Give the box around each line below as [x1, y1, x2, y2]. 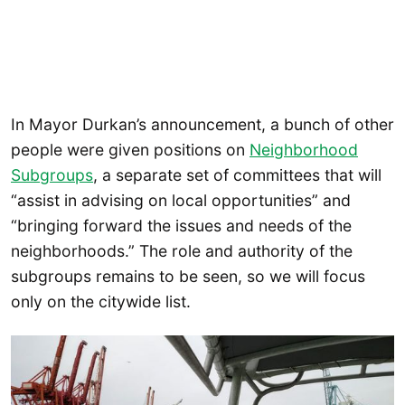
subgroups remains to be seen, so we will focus [11, 267, 365, 287]
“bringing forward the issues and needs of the [11, 216, 352, 236]
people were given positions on [11, 140, 250, 160]
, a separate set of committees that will [93, 165, 381, 185]
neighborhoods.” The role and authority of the [11, 241, 353, 261]
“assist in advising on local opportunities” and [11, 191, 351, 211]
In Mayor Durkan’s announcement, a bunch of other [11, 115, 394, 135]
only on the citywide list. [11, 292, 191, 312]
